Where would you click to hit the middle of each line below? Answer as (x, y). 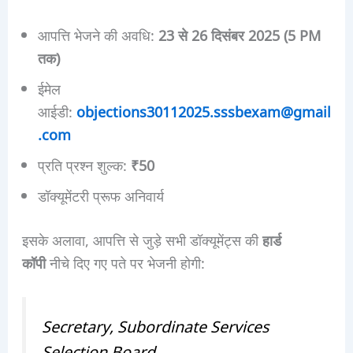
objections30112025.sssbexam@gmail (203, 111)
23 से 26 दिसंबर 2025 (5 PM (239, 34)
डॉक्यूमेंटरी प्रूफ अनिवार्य (100, 195)
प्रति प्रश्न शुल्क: (84, 164)
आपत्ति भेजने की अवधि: (98, 34)
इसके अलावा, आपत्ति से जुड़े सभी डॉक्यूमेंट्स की (142, 239)
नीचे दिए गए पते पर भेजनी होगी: (125, 262)
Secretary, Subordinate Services (155, 326)
